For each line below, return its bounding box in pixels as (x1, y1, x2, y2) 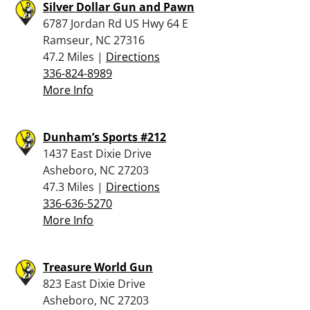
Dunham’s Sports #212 (43, 129, 166, 145)
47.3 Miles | (43, 179, 106, 194)
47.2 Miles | (43, 48, 106, 64)
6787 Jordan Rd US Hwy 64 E (43, 15, 188, 31)
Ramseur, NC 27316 (43, 32, 145, 48)
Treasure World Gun (43, 259, 153, 275)
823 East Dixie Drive (43, 275, 145, 291)
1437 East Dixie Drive (43, 145, 152, 161)
